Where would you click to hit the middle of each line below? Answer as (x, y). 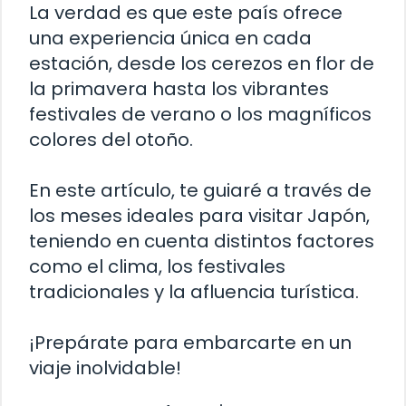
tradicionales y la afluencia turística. (194, 291)
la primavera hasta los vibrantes (179, 88)
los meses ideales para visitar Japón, (199, 215)
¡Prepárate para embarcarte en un (190, 342)
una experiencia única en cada (170, 38)
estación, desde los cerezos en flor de (202, 63)
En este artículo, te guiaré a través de (200, 190)
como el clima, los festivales (157, 266)
